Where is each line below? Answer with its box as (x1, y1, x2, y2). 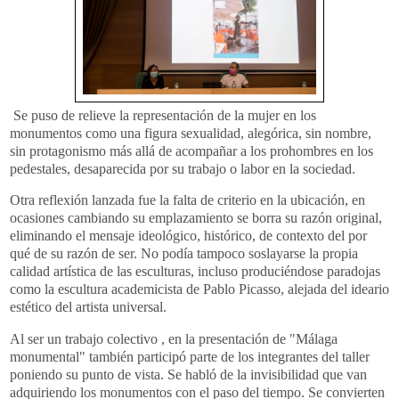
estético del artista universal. (10, 299, 167, 315)
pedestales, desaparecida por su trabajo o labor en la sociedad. (10, 160, 359, 176)
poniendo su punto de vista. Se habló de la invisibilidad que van (10, 367, 367, 383)
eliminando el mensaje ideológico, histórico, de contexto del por (10, 228, 367, 244)
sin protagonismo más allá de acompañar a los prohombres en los (10, 142, 373, 159)
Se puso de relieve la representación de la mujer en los (10, 107, 316, 123)
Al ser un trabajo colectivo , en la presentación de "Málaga (10, 331, 338, 347)
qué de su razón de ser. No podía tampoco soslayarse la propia (10, 246, 358, 262)
